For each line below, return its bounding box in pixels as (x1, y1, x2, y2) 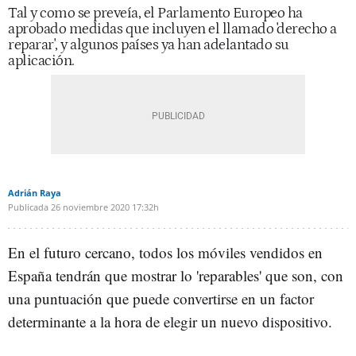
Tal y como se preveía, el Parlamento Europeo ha (8, 5, 303, 21)
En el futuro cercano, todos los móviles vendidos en (8, 242, 323, 262)
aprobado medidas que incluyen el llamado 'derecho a (8, 21, 337, 37)
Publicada (8, 201, 48, 213)
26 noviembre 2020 (51, 201, 130, 213)
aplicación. (8, 52, 75, 69)
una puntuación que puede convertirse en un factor (8, 288, 314, 308)
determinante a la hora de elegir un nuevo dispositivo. (8, 311, 332, 331)
